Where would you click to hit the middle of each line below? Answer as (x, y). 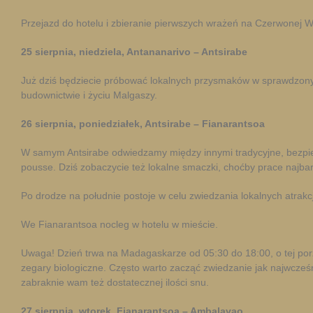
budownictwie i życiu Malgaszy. (89, 95)
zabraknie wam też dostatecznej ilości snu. (115, 282)
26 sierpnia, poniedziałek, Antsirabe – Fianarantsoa (143, 124)
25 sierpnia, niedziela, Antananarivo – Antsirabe (134, 52)
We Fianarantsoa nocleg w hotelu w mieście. (119, 224)
